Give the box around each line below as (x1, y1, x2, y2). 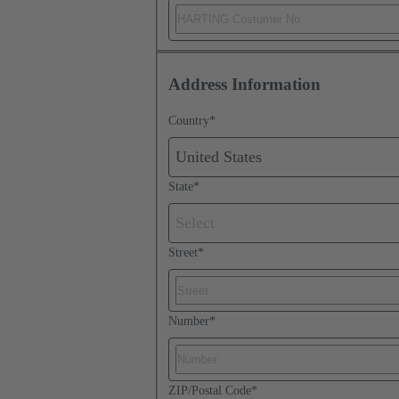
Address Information (168, 75, 321, 94)
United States (175, 148, 262, 167)
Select (175, 214, 215, 232)
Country (168, 114, 209, 127)
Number (168, 314, 209, 329)
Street (168, 245, 198, 259)
